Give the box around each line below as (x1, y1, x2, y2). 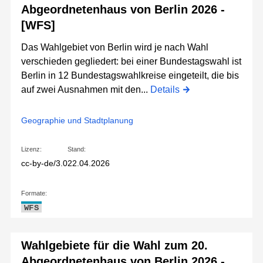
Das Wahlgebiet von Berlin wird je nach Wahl (21, 42, 208, 52)
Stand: (68, 146, 86, 153)
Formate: (21, 190, 47, 197)
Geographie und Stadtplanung (21, 116, 133, 125)
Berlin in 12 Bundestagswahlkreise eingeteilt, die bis (21, 70, 239, 80)
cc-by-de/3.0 (21, 159, 68, 168)
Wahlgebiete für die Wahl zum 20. (21, 239, 208, 252)
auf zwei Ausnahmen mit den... (21, 85, 150, 95)
